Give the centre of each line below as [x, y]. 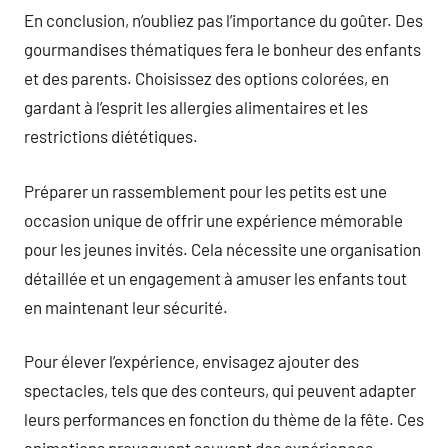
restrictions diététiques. [111, 136]
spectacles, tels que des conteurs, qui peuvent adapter [220, 390]
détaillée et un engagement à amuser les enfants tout [215, 277]
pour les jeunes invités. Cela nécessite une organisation [222, 248]
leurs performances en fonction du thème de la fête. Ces [224, 419]
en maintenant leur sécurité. [126, 306]
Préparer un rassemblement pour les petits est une [205, 190]
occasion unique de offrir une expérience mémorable [213, 219]
